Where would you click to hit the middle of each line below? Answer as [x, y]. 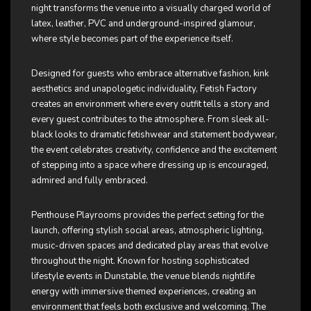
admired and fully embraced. [90, 180]
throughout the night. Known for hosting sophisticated [140, 261]
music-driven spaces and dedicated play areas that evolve [150, 245]
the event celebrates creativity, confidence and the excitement [154, 150]
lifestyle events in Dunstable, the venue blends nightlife [143, 276]
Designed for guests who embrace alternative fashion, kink [150, 73]
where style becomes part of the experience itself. [132, 39]
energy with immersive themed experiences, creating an [144, 291]
